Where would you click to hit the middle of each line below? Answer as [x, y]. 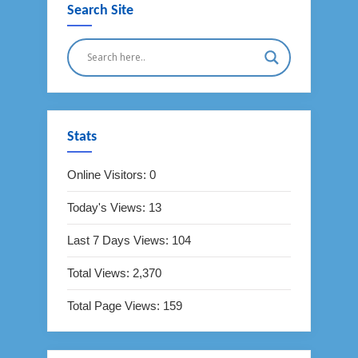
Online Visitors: [108, 175]
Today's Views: [108, 208]
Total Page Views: [115, 306]
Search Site [100, 11]
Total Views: [100, 273]
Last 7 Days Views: [119, 241]
